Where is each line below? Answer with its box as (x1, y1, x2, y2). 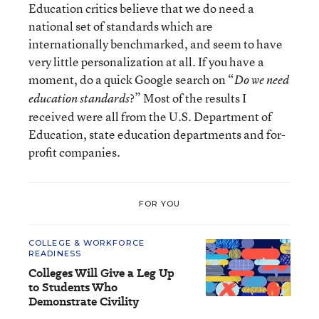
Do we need (234, 72, 289, 88)
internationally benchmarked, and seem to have (28, 36, 283, 52)
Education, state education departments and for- (28, 126, 286, 142)
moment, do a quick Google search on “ (28, 71, 234, 88)
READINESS (28, 249, 81, 258)
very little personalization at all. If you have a (28, 53, 264, 70)
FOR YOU (138, 198, 181, 209)
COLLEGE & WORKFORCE (28, 238, 145, 248)
